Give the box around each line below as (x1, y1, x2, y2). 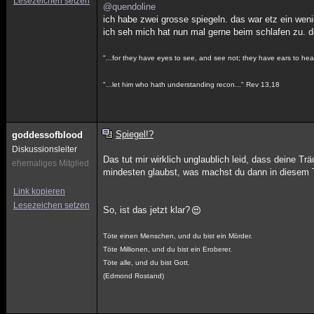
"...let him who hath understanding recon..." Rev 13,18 (103, 81, 280, 88)
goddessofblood (12, 130, 83, 140)
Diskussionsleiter (12, 144, 77, 154)
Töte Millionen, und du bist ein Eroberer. (103, 245, 233, 253)
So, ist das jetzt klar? (103, 205, 191, 215)
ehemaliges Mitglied (12, 158, 89, 168)
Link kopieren (13, 186, 65, 196)
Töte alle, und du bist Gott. (103, 259, 191, 266)
